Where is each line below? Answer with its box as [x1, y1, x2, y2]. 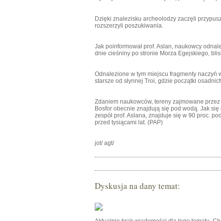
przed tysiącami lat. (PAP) [95, 119, 163, 126]
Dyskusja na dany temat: [95, 180, 180, 191]
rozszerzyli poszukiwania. [95, 22, 163, 29]
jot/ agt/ [95, 140, 114, 147]
